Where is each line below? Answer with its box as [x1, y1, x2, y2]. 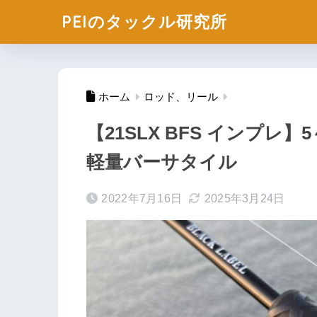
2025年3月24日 [204, 192, 285, 205]
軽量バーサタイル [86, 152, 237, 173]
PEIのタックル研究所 [62, 11, 227, 32]
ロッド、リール [144, 91, 218, 103]
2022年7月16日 [101, 192, 183, 205]
